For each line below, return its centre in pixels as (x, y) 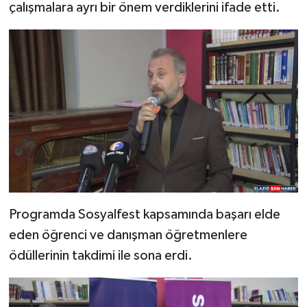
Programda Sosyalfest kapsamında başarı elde (144, 214)
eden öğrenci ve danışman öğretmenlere (128, 235)
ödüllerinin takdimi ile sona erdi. (100, 255)
